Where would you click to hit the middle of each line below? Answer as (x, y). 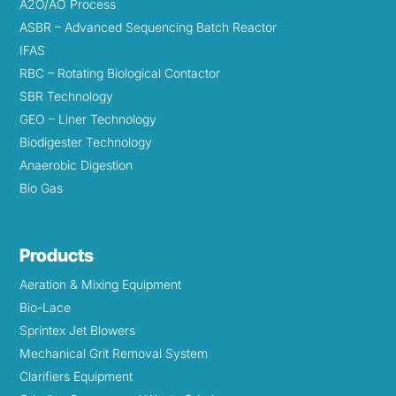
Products (57, 256)
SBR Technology (67, 96)
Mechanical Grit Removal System (114, 354)
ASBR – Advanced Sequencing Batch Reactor (148, 27)
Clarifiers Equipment (76, 377)
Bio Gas (42, 188)
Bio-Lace (46, 308)
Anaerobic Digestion (76, 165)
